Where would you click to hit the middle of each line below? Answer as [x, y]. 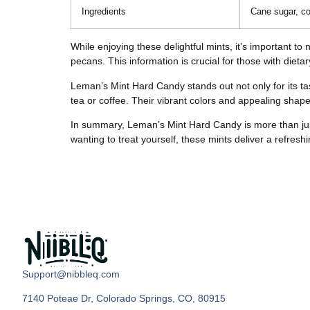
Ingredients [104, 12]
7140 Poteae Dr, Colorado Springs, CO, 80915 [124, 299]
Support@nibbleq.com [71, 274]
